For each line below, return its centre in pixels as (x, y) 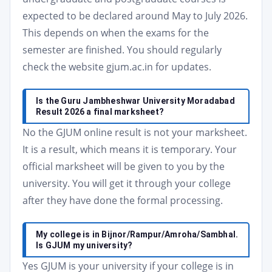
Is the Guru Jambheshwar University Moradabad (135, 101)
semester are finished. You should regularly (122, 50)
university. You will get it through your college (127, 183)
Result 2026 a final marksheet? (100, 112)
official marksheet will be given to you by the (124, 166)
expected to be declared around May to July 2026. (135, 16)
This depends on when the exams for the (116, 33)
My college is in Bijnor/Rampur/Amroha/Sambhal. (137, 234)
